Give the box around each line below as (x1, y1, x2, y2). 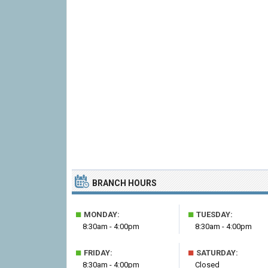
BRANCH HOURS (92, 178, 157, 188)
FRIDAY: (82, 248, 112, 257)
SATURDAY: (194, 248, 238, 257)
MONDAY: (82, 210, 120, 219)
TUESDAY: (194, 210, 233, 219)
